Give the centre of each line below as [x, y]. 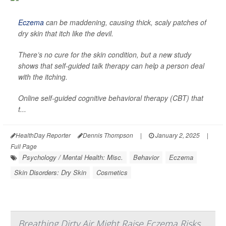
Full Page [24, 146]
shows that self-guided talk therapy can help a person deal [111, 66]
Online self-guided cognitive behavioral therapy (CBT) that [111, 98]
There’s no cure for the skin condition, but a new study [105, 55]
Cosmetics [112, 173]
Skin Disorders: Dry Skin [50, 173]
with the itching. [43, 77]
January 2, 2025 [177, 135]
